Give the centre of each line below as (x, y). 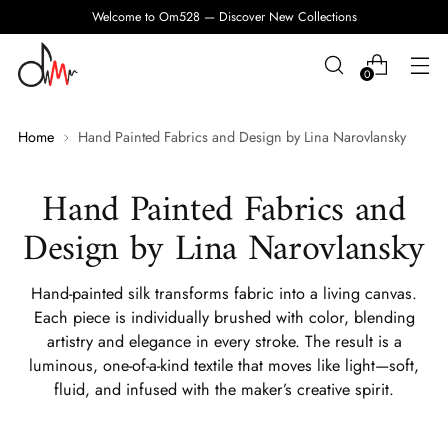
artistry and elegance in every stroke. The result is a (224, 341)
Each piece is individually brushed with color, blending (224, 317)
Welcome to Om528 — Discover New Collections (224, 17)
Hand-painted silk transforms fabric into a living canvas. (224, 293)
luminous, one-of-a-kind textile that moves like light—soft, (224, 365)
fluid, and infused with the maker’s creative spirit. (224, 389)
